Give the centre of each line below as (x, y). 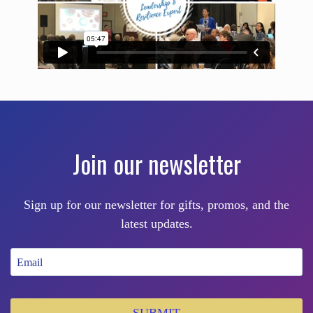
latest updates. (156, 223)
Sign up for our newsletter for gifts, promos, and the (156, 204)
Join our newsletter (156, 163)
